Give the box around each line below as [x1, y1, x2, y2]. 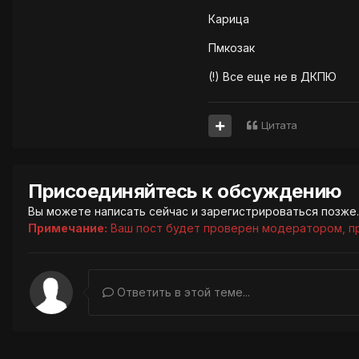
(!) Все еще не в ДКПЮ [208, 70, 337, 84]
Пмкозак [208, 41, 255, 55]
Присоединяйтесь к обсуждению [28, 179, 342, 204]
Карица [208, 12, 249, 26]
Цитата [261, 119, 297, 132]
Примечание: [28, 221, 107, 236]
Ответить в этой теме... [114, 285, 250, 300]
